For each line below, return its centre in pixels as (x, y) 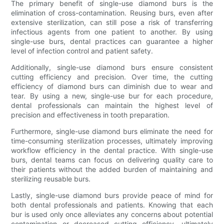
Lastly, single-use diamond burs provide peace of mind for (112, 195)
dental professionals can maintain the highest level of (112, 105)
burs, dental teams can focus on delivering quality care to (112, 159)
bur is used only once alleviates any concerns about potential (112, 214)
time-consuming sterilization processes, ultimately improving (112, 140)
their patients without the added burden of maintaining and (112, 169)
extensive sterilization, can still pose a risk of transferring (112, 22)
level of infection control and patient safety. (82, 50)
